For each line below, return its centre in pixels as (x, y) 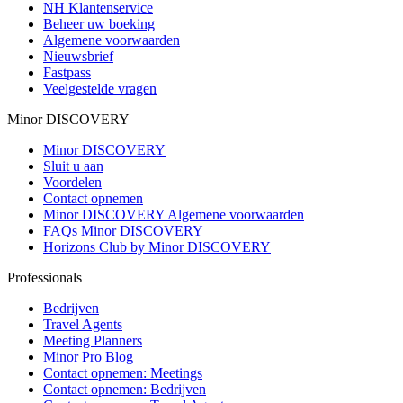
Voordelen (72, 182)
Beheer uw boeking (99, 23)
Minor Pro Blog (88, 356)
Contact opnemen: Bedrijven (125, 389)
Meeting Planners (93, 340)
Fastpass (67, 72)
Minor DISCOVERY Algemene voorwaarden (174, 214)
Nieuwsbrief (78, 56)
